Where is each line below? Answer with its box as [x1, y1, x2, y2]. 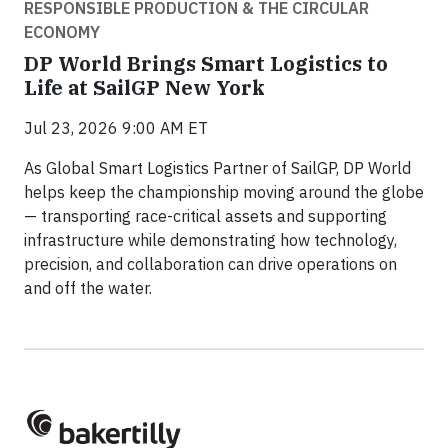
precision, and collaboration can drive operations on [24, 254, 397, 275]
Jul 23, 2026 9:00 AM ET [24, 118, 208, 139]
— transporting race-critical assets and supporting [24, 206, 387, 227]
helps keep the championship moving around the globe [24, 182, 424, 203]
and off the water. [24, 278, 156, 299]
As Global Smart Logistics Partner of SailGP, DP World [24, 158, 411, 179]
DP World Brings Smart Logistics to [24, 50, 388, 78]
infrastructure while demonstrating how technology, [24, 230, 397, 251]
